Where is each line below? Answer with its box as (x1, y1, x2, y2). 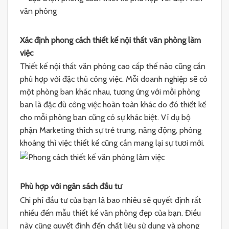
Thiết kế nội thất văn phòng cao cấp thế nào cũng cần (20, 61, 205, 72)
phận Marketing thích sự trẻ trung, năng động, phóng (20, 125, 201, 135)
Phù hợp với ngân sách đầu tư (20, 181, 122, 192)
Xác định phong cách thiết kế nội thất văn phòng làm (20, 35, 201, 45)
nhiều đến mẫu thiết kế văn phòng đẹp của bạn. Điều (20, 208, 201, 218)
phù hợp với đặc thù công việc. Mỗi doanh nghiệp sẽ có (20, 74, 208, 84)
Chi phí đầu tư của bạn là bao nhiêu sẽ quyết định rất (20, 195, 201, 205)
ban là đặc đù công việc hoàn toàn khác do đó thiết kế (20, 100, 206, 110)
